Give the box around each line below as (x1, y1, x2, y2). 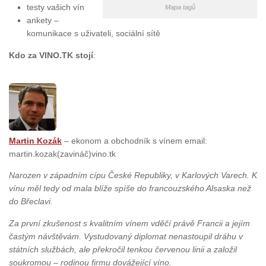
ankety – (27, 15, 59, 26)
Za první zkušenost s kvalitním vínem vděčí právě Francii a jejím (9, 218, 250, 228)
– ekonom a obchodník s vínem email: (62, 136, 207, 146)
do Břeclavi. (9, 197, 53, 207)
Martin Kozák (9, 136, 62, 146)
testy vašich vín (27, 2, 84, 12)
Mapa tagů (164, 3, 195, 11)
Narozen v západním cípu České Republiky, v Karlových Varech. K (9, 170, 257, 180)
